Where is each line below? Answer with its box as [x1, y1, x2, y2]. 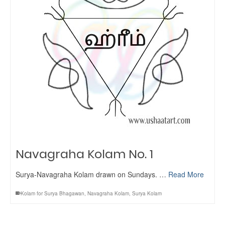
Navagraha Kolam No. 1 [16, 146, 153, 162]
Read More [168, 169, 204, 179]
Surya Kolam [132, 190, 162, 197]
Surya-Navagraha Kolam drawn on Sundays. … [16, 169, 168, 179]
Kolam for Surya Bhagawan [21, 190, 84, 197]
